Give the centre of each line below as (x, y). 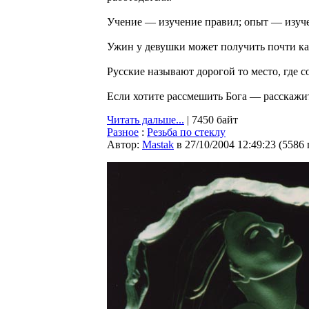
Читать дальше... (146, 120)
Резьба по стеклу (186, 132)
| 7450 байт (211, 120)
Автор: (124, 144)
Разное (123, 132)
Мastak (158, 144)
